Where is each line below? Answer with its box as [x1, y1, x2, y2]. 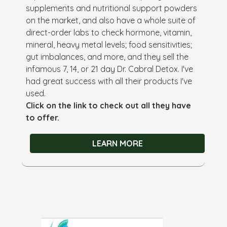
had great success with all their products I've [26, 75, 193, 86]
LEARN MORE [92, 138, 143, 148]
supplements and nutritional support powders [26, 3, 198, 13]
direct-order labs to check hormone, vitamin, [26, 27, 192, 37]
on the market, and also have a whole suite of [26, 15, 196, 25]
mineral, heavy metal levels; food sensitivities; [26, 39, 193, 50]
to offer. [26, 112, 60, 123]
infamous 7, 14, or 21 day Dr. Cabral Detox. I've [26, 63, 194, 74]
